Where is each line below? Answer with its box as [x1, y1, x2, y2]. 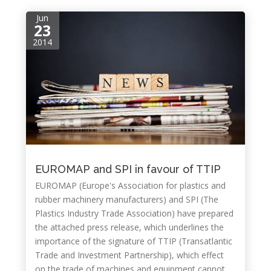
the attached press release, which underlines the [34, 221, 224, 233]
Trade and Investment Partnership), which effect [34, 249, 224, 261]
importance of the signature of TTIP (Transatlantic [34, 235, 232, 247]
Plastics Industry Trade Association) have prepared [34, 207, 233, 219]
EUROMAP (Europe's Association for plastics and [34, 180, 226, 191]
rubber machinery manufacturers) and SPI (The [34, 194, 218, 205]
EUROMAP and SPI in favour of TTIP [34, 163, 221, 175]
